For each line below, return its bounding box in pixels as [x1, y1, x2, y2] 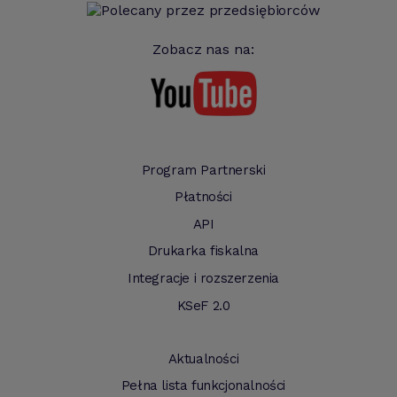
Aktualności [167, 350, 239, 367]
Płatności [175, 189, 232, 206]
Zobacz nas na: [152, 40, 254, 58]
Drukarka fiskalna [147, 243, 260, 260]
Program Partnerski [141, 161, 266, 178]
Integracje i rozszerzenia [128, 269, 279, 286]
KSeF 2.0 [176, 297, 230, 314]
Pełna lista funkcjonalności [121, 378, 286, 394]
